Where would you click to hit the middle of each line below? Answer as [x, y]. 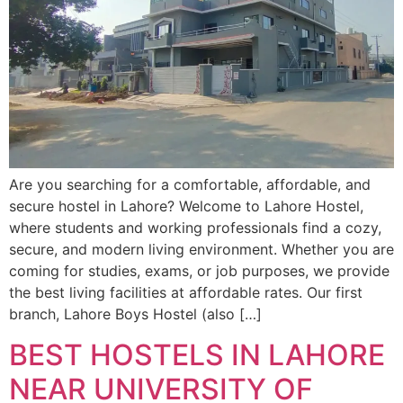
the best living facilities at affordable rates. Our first [186, 293]
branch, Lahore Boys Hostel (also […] [135, 314]
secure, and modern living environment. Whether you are [201, 250]
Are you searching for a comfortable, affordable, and [190, 185]
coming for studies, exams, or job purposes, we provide [199, 271]
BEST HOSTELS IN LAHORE [197, 354]
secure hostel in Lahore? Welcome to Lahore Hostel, [186, 206]
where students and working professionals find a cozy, [195, 228]
